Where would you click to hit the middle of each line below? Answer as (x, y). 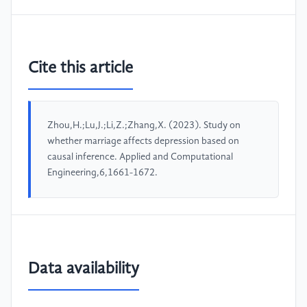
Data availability (84, 270)
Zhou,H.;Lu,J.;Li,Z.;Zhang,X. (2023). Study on (144, 126)
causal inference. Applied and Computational (140, 157)
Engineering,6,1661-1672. (102, 173)
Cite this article (81, 69)
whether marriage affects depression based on (143, 142)
